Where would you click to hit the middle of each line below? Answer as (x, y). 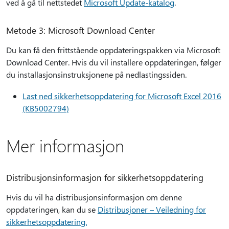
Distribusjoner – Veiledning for (152, 209)
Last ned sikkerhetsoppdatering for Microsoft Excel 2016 (122, 96)
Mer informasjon (65, 145)
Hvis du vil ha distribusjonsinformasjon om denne (94, 197)
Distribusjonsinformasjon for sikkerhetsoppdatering (105, 177)
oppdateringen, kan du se (52, 209)
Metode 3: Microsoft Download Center (81, 30)
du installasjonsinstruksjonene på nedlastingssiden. (96, 74)
